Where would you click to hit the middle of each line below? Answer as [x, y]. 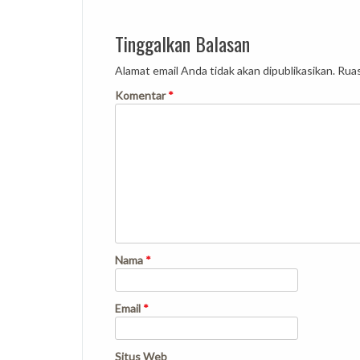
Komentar [141, 95]
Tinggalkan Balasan [182, 43]
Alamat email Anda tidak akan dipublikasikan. [225, 70]
